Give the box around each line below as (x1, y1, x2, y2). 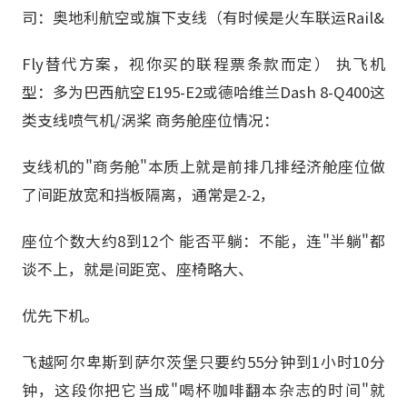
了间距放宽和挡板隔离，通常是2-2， (22, 183, 275, 205)
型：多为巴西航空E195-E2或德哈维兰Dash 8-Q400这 (22, 80, 385, 103)
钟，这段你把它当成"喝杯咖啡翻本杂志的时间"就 (22, 379, 385, 402)
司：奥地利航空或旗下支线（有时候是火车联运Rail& (22, 5, 384, 28)
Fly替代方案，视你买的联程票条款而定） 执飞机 (22, 52, 385, 74)
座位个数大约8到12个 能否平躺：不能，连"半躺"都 (22, 230, 385, 253)
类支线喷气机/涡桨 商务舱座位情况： (22, 108, 279, 131)
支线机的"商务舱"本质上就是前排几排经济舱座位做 (22, 154, 385, 177)
